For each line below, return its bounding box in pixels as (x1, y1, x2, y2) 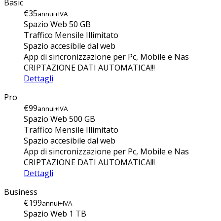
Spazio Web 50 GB (24, 19, 91, 30)
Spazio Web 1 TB (24, 208, 86, 220)
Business (4, 186, 37, 198)
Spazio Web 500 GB (24, 113, 95, 125)
